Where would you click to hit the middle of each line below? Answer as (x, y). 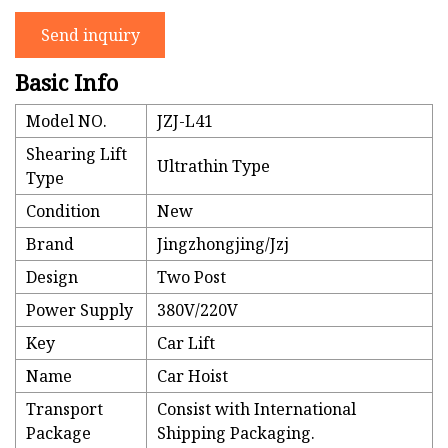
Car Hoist (192, 376)
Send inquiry (90, 34)
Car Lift (186, 343)
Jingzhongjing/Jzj (223, 244)
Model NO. (66, 121)
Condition (63, 211)
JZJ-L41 (185, 121)
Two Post (191, 277)
